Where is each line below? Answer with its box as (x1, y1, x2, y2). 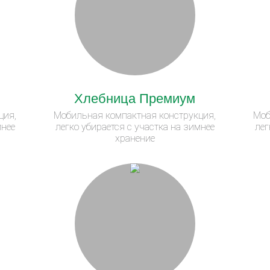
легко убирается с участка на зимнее (55, 121, 215, 133)
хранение (115, 132, 155, 144)
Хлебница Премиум (74, 87, 195, 107)
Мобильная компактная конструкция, (54, 109, 216, 121)
